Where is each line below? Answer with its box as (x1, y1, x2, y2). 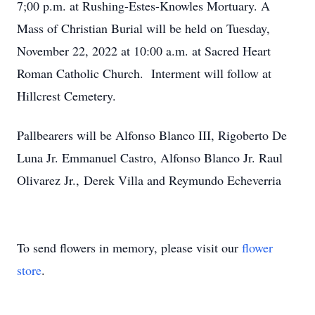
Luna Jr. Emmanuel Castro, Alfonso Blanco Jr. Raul (17, 149, 283, 166)
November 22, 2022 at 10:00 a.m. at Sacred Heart (17, 42, 271, 59)
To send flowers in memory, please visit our (17, 239, 242, 256)
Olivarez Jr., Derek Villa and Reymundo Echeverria (17, 172, 281, 188)
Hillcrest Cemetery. (17, 87, 116, 104)
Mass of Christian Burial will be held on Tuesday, (17, 20, 270, 37)
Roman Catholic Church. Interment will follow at (17, 65, 271, 82)
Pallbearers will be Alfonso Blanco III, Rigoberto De (17, 127, 287, 143)
